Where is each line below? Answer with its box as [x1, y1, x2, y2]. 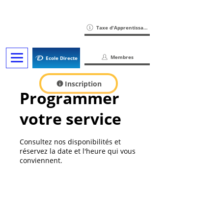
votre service [20, 108, 121, 129]
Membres [110, 54, 134, 60]
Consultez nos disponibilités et [20, 137, 121, 146]
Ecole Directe [45, 55, 78, 61]
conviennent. [20, 156, 62, 165]
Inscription [64, 79, 102, 88]
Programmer [20, 87, 119, 109]
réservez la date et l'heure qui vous [20, 146, 136, 156]
